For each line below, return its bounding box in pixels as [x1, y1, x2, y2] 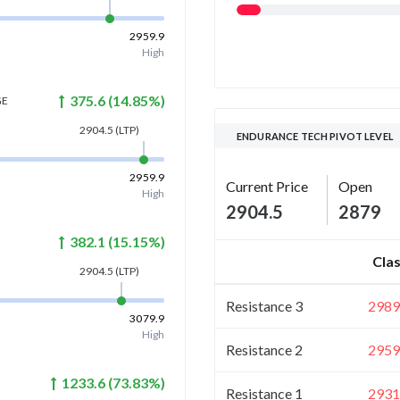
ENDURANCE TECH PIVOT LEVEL [237, 129, 394, 142]
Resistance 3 [226, 296, 303, 314]
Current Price [226, 177, 308, 195]
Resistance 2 [226, 340, 303, 358]
